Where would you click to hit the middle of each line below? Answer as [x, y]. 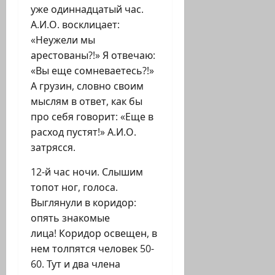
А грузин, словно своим [87, 86]
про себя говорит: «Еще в [92, 117]
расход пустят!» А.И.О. [83, 132]
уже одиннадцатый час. [87, 10]
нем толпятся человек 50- [92, 249]
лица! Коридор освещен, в [94, 234]
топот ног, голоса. [74, 188]
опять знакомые [70, 218]
